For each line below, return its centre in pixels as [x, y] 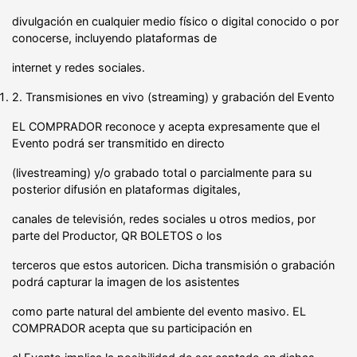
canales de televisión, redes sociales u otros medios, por [164, 218]
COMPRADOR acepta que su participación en [132, 328]
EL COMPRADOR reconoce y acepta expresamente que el [166, 126]
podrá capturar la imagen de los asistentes [126, 281]
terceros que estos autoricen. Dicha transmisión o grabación [173, 265]
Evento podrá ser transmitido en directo [118, 143]
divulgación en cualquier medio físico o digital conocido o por [175, 21]
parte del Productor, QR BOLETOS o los [117, 235]
